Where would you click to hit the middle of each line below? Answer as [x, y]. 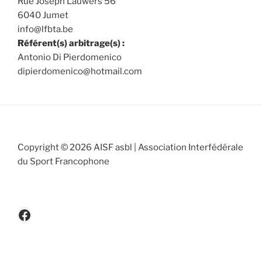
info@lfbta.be [45, 29]
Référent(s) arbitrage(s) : [71, 43]
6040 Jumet [43, 15]
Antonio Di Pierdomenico [70, 57]
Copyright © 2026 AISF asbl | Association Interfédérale [130, 147]
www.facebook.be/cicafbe [101, 214]
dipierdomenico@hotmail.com [80, 71]
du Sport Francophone [63, 161]
